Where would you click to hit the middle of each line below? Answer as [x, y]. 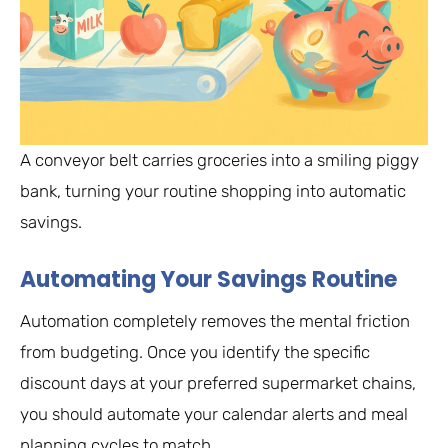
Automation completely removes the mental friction [215, 320]
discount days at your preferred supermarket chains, [218, 382]
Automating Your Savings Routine [208, 279]
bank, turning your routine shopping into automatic [213, 191]
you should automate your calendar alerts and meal [214, 413]
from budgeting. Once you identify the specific [195, 351]
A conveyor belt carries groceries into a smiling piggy [219, 160]
